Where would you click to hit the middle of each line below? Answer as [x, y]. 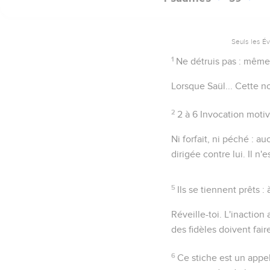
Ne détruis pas [206, 61]
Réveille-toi [195, 214]
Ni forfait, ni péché [210, 139]
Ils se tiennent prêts [219, 190]
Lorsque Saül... [202, 86]
